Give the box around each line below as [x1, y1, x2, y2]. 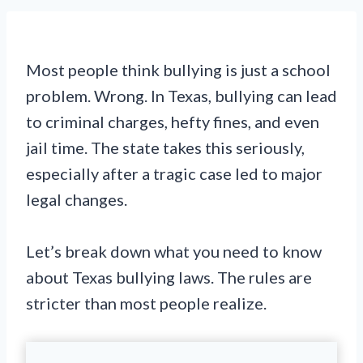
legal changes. [26, 190, 127, 209]
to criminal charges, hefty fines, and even [26, 112, 319, 131]
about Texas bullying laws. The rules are [26, 267, 312, 287]
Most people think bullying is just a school [26, 60, 331, 79]
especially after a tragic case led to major [26, 164, 322, 183]
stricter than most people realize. [26, 293, 267, 313]
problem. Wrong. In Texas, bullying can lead [26, 86, 337, 105]
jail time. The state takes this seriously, [26, 138, 305, 157]
